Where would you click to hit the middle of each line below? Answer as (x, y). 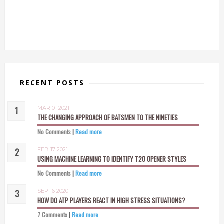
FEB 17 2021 (52, 149)
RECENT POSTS (52, 82)
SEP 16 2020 (53, 191)
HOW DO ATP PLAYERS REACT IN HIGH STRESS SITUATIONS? (111, 200)
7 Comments (52, 214)
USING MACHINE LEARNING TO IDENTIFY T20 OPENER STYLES (112, 159)
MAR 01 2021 (53, 108)
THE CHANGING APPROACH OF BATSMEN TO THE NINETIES (107, 117)
